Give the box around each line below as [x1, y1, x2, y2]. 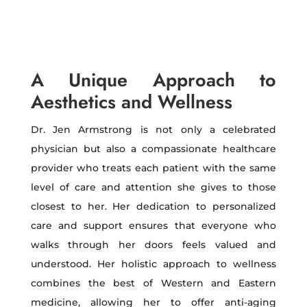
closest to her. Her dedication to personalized [30, 200, 277, 212]
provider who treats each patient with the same [30, 162, 277, 174]
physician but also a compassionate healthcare [30, 143, 277, 155]
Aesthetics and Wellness [30, 88, 232, 115]
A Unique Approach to [30, 66, 277, 93]
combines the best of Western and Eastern [30, 277, 277, 289]
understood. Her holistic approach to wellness [30, 258, 277, 270]
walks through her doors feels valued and [30, 238, 277, 251]
